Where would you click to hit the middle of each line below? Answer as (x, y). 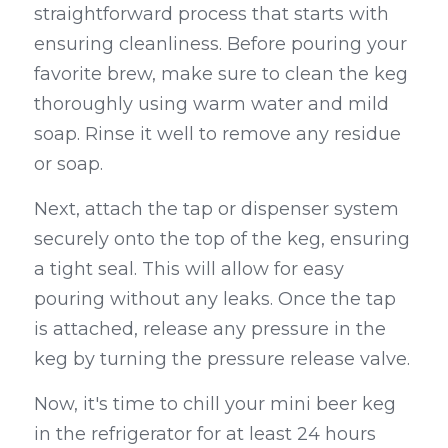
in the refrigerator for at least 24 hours (205, 434)
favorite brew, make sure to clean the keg (221, 74)
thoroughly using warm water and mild (211, 104)
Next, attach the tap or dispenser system (216, 209)
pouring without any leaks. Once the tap (215, 299)
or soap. (68, 164)
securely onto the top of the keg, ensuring (222, 239)
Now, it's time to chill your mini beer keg (215, 404)
